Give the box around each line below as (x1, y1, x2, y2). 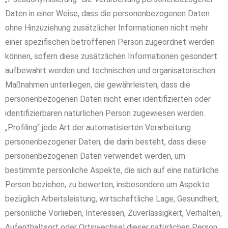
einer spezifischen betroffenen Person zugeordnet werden (5, 37, 215, 47)
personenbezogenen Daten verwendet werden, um (5, 151, 185, 161)
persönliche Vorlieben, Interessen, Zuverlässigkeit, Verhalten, (5, 208, 222, 218)
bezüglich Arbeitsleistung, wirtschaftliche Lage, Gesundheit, (5, 194, 219, 204)
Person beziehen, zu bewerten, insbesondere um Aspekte (5, 180, 210, 189)
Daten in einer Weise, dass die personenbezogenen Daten (5, 9, 210, 18)
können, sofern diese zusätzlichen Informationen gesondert (5, 51, 217, 61)
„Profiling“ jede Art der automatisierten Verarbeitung (5, 123, 191, 132)
